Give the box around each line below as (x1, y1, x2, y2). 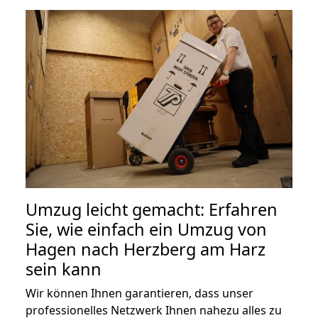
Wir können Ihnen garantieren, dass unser (26, 285, 253, 301)
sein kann (26, 257, 102, 280)
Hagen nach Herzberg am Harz (26, 237, 265, 261)
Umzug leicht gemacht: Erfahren (26, 197, 278, 221)
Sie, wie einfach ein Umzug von (26, 217, 267, 241)
